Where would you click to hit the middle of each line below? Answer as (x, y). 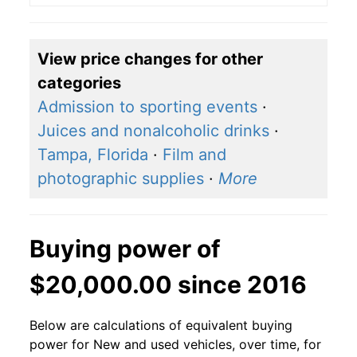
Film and (194, 155)
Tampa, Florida (93, 155)
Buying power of (125, 249)
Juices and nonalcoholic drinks (153, 131)
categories (79, 83)
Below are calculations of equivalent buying (161, 326)
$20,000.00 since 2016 (168, 285)
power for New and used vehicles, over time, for (175, 345)
